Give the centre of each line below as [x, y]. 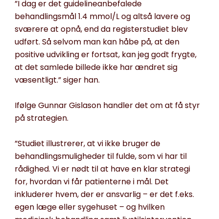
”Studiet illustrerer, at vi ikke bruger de [88, 144]
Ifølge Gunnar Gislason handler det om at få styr [107, 106]
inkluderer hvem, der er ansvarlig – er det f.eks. [104, 195]
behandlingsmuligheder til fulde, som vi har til [101, 156]
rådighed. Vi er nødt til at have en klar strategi [102, 169]
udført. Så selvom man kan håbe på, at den [97, 42]
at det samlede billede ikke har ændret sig [96, 67]
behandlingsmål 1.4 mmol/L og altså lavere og [102, 17]
